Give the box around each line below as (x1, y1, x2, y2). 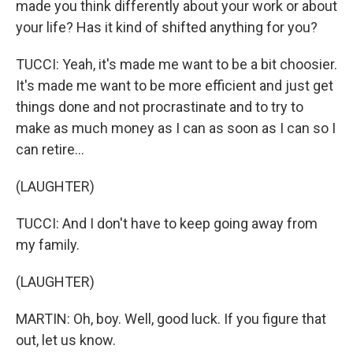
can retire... (16, 141, 84, 158)
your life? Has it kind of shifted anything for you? (16, 19, 318, 35)
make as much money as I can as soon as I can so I (16, 120, 336, 136)
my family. (16, 236, 80, 253)
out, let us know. (16, 332, 116, 348)
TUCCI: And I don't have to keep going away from (16, 215, 318, 232)
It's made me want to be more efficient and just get (16, 77, 333, 94)
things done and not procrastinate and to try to (16, 98, 303, 115)
